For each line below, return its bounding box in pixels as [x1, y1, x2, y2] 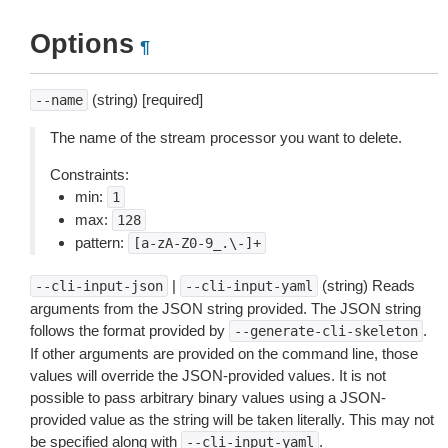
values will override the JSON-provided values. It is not [30, 367, 386, 384]
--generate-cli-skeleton [234, 323, 418, 339]
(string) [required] [88, 91, 203, 108]
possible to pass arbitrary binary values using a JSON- [30, 389, 386, 406]
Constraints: [50, 166, 129, 183]
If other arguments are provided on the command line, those [30, 345, 418, 362]
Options [30, 29, 134, 59]
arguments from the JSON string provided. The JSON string [30, 300, 421, 317]
